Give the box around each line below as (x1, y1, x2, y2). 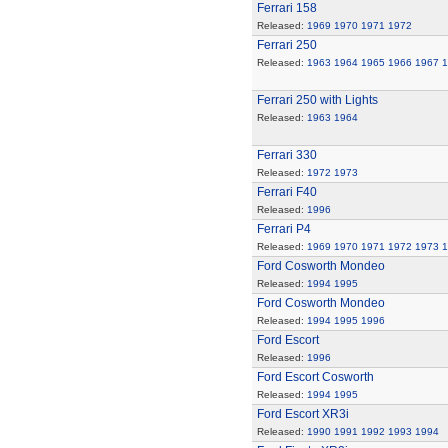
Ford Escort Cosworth (256, 370, 374, 384)
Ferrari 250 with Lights (256, 93, 378, 107)
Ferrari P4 (256, 222, 311, 236)
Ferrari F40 (256, 185, 317, 199)
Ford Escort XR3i (256, 407, 349, 421)
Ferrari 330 (256, 148, 317, 162)
